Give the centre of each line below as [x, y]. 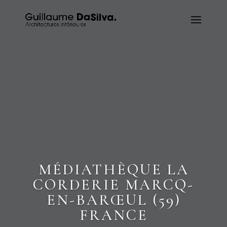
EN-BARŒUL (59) [113, 200]
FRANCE [113, 215]
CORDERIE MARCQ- [113, 185]
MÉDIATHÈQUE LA [113, 169]
